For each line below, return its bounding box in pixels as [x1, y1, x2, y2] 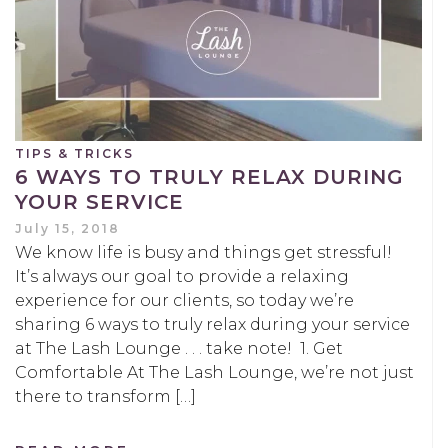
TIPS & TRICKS [15, 145, 134, 161]
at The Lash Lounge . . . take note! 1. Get [15, 338, 343, 358]
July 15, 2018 [15, 220, 120, 236]
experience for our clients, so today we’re [15, 290, 354, 310]
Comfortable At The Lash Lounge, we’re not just [15, 362, 414, 382]
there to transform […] [15, 386, 196, 406]
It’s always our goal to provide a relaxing [15, 266, 349, 286]
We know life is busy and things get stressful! [15, 242, 396, 262]
